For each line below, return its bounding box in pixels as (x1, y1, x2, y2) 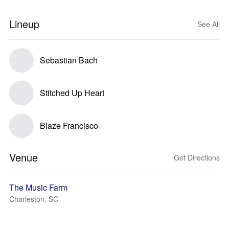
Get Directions (174, 152, 220, 163)
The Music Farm (9, 181, 67, 193)
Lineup (9, 16, 39, 31)
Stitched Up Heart (40, 87, 104, 99)
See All (197, 19, 220, 29)
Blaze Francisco (40, 120, 98, 131)
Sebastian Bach (40, 54, 98, 66)
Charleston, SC (9, 194, 58, 204)
